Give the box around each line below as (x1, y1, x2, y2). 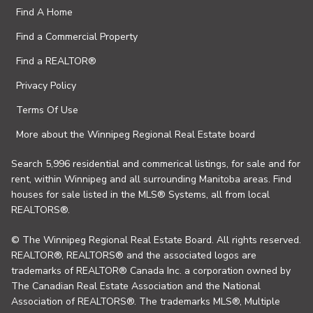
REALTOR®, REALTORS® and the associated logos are (11, 249, 256, 262)
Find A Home (16, 6, 73, 19)
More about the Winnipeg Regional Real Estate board (16, 128, 255, 141)
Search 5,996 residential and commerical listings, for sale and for (11, 157, 300, 170)
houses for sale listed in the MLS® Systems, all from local (11, 188, 270, 201)
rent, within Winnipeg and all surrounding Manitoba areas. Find (11, 173, 291, 186)
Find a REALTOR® (16, 54, 96, 68)
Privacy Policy (16, 79, 76, 92)
